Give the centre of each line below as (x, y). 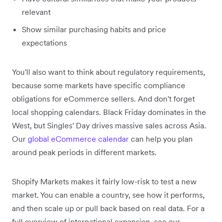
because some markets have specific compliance (99, 85)
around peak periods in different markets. (84, 152)
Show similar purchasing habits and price (94, 29)
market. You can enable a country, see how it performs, (108, 194)
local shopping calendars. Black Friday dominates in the (109, 112)
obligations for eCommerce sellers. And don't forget (103, 98)
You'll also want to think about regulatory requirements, (109, 72)
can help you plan (161, 139)
